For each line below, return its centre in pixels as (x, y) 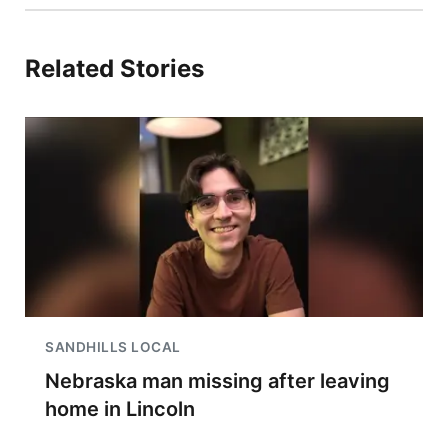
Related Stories (114, 68)
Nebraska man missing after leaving (217, 381)
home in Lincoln (120, 409)
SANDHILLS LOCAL (113, 347)
